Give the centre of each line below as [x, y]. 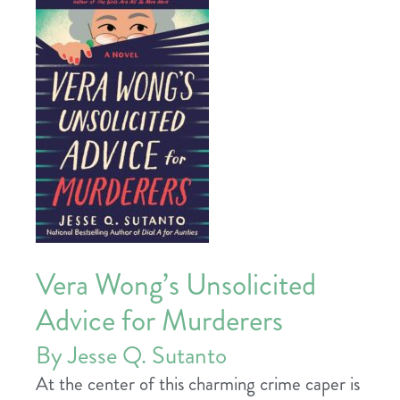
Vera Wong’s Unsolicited [176, 285]
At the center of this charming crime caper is [198, 384]
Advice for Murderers [159, 321]
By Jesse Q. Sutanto [131, 356]
